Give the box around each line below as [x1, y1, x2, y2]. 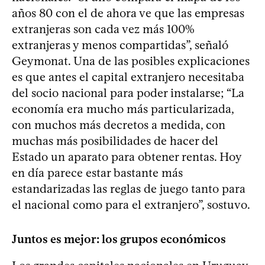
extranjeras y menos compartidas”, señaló [12, 38, 228, 53]
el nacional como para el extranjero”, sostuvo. [12, 198, 250, 212]
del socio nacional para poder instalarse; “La [12, 86, 244, 101]
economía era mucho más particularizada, [12, 102, 234, 117]
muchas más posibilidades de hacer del [12, 134, 218, 148]
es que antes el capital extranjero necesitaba [12, 70, 244, 85]
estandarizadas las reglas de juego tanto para [12, 182, 245, 196]
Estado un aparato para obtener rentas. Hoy [12, 150, 241, 164]
